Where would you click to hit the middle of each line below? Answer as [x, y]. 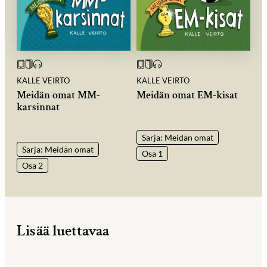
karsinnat [38, 107]
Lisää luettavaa [63, 231]
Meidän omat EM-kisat [187, 95]
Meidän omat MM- [58, 95]
